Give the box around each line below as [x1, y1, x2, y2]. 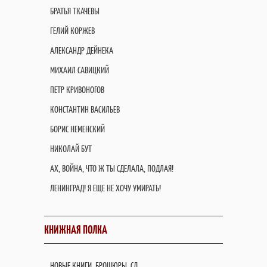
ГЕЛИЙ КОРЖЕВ [50, 25, 95, 36]
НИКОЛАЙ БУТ [50, 143, 92, 154]
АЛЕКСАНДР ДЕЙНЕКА [50, 45, 113, 56]
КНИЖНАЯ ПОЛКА [44, 222, 107, 237]
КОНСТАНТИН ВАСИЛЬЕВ [50, 104, 120, 115]
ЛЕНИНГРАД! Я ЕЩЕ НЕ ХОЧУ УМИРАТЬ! [50, 182, 161, 194]
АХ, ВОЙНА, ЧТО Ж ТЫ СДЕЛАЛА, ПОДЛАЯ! [50, 163, 173, 174]
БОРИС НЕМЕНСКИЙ [50, 123, 105, 135]
